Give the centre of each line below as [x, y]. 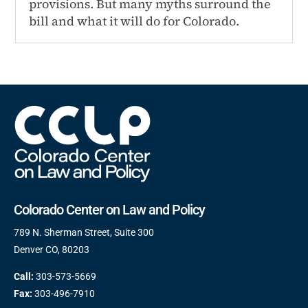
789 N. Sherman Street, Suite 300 [84, 232]
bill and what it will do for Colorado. [134, 21]
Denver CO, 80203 [52, 249]
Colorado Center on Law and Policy [109, 209]
